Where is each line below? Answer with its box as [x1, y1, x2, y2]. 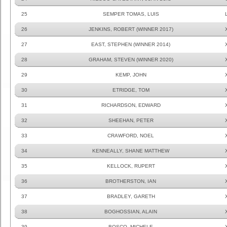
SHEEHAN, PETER [108, 118, 154, 123]
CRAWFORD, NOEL [107, 133, 154, 138]
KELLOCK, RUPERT [106, 163, 155, 169]
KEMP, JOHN [115, 72, 146, 78]
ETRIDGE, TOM [112, 87, 149, 93]
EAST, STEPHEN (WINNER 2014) [91, 42, 170, 47]
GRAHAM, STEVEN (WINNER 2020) [88, 57, 173, 62]
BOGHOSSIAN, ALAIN [104, 209, 157, 214]
